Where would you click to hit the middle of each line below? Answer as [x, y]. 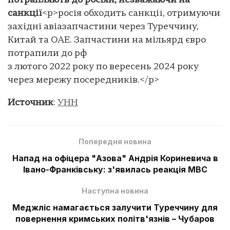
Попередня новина [115, 141]
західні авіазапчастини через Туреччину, [103, 27]
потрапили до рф [47, 53]
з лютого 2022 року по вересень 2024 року [103, 67]
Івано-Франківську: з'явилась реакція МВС [115, 169]
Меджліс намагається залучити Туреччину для [115, 207]
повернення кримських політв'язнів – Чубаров [115, 218]
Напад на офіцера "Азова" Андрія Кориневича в [115, 158]
